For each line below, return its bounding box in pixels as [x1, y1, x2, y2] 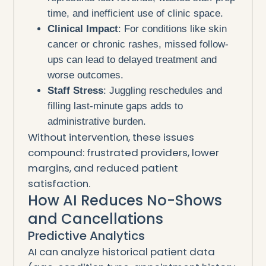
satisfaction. [27, 176, 90, 191]
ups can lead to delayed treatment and [47, 53, 217, 65]
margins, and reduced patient [27, 160, 178, 175]
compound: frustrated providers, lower [27, 145, 219, 160]
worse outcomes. [47, 69, 124, 81]
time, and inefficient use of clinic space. [47, 7, 224, 19]
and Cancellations [27, 208, 163, 229]
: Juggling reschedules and [103, 84, 223, 96]
